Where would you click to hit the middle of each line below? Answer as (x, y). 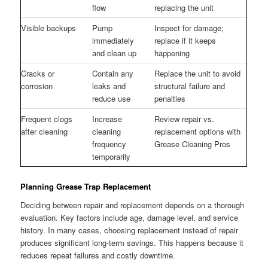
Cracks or (38, 74)
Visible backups (49, 28)
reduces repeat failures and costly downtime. (98, 255)
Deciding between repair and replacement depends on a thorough (133, 205)
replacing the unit (184, 8)
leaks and (109, 86)
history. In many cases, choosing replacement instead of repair (130, 230)
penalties (170, 99)
